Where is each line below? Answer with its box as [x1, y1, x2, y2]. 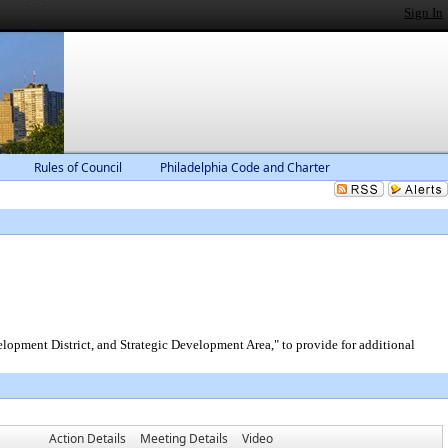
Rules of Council [34, 159, 122, 176]
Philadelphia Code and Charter [160, 159, 330, 176]
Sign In [404, 5, 443, 20]
